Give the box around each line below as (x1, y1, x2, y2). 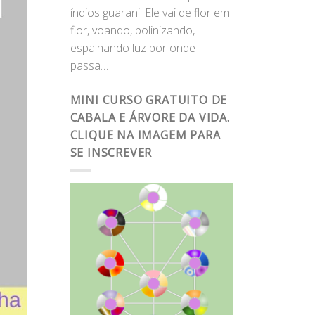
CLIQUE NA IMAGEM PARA (70, 127, 221, 143)
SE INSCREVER (70, 145, 153, 161)
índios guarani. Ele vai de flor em (70, 5, 229, 21)
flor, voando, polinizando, (70, 22, 195, 39)
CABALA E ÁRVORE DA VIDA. (70, 110, 230, 126)
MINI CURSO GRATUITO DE (70, 92, 228, 108)
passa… (70, 58, 108, 74)
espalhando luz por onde (70, 40, 195, 56)
